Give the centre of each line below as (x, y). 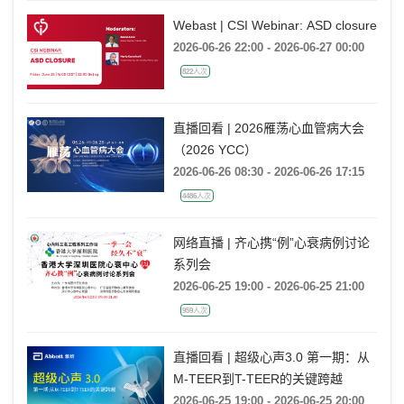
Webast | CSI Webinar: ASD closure (275, 26)
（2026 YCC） (215, 150)
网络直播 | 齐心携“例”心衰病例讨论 (271, 243)
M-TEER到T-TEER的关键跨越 (257, 379)
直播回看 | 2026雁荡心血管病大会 (268, 129)
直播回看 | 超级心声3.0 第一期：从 (271, 358)
